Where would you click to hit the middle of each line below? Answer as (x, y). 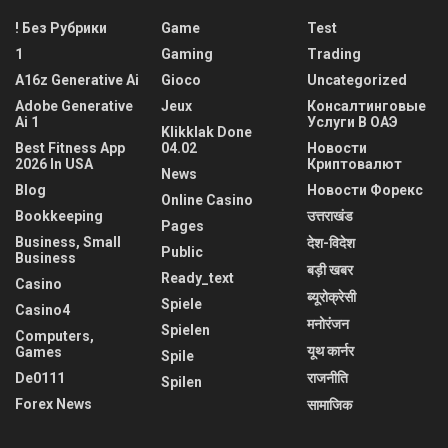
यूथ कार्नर (330, 350)
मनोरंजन (328, 323)
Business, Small (68, 241)
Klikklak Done (206, 131)
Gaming (187, 53)
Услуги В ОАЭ (352, 121)
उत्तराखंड (330, 215)
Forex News (53, 403)
